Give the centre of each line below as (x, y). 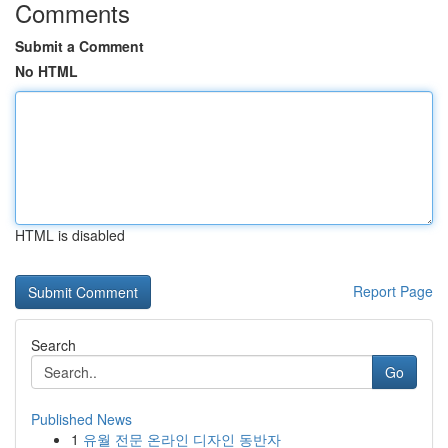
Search (53, 345)
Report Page (393, 291)
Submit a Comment (79, 46)
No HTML (46, 71)
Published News (81, 419)
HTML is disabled (70, 235)
